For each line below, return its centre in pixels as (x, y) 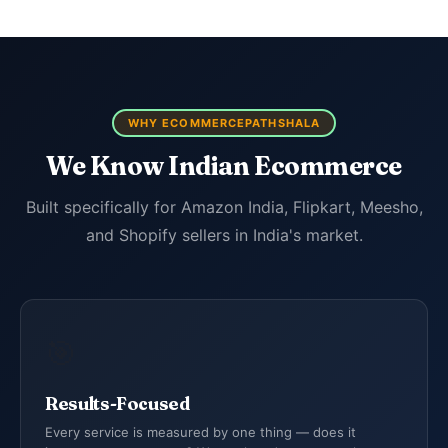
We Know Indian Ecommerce (224, 166)
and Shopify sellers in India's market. (224, 235)
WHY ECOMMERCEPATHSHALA (224, 122)
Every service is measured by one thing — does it (200, 432)
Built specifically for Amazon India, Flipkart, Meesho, (224, 207)
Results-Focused (117, 403)
